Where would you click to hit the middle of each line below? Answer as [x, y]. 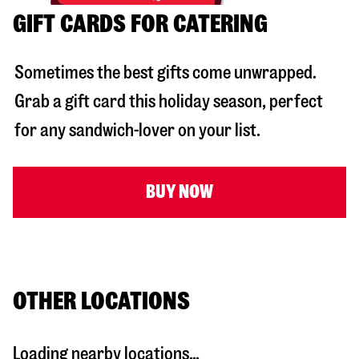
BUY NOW [179, 192]
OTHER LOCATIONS [101, 301]
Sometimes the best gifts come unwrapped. [165, 73]
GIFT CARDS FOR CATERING [140, 24]
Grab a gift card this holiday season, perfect [169, 102]
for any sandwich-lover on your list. [137, 131]
